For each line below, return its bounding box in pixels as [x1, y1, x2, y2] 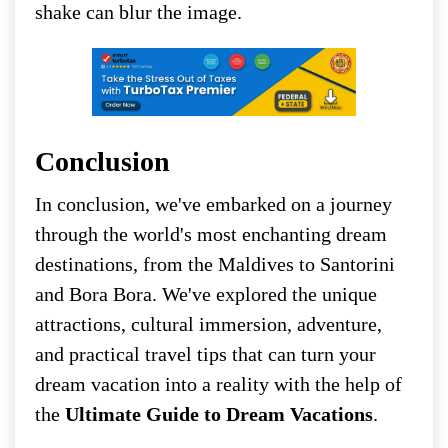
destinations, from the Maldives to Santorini [35, 253, 395, 276]
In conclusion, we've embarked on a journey [35, 193, 392, 216]
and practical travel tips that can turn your [35, 343, 376, 366]
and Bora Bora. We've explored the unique [35, 283, 377, 306]
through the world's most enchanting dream [35, 223, 387, 246]
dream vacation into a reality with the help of [35, 373, 402, 396]
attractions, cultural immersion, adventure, [35, 313, 382, 336]
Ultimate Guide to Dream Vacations [65, 403, 373, 426]
